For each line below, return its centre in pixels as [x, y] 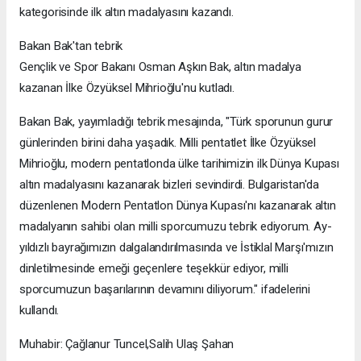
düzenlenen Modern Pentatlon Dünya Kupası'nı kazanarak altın [178, 206]
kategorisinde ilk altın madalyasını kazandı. [127, 12]
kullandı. [39, 311]
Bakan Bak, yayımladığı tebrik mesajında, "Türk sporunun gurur [176, 122]
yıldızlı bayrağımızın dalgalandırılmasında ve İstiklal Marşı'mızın [176, 248]
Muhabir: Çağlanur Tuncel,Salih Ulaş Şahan [127, 344]
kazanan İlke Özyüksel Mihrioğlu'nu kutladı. [127, 88]
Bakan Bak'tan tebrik [71, 46]
